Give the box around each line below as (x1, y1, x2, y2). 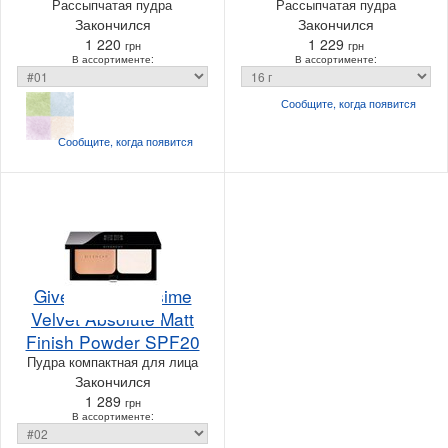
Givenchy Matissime (33, 282, 192, 308)
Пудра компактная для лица (26, 351, 198, 371)
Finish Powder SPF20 (25, 328, 200, 354)
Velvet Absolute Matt (31, 305, 194, 331)
